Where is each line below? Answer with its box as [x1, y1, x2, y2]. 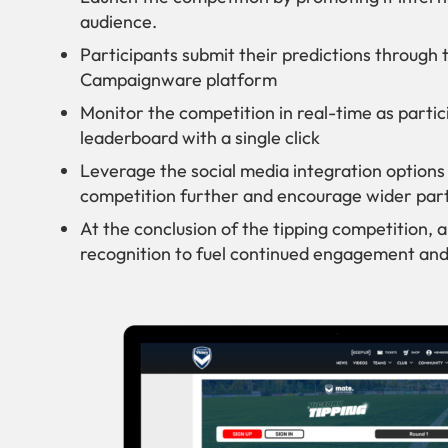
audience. [80, 10, 157, 34]
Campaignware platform [80, 68, 277, 92]
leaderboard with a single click [80, 126, 320, 150]
